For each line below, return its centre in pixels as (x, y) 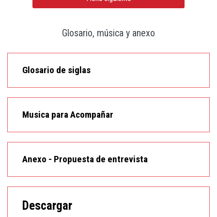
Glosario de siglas (56, 70)
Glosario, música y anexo (108, 33)
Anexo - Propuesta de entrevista (85, 159)
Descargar (47, 206)
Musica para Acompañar (68, 115)
